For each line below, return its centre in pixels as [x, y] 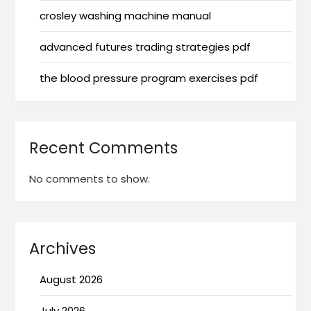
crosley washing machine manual [126, 15]
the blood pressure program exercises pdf [149, 78]
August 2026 [72, 279]
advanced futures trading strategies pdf [145, 47]
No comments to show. [90, 178]
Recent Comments [104, 148]
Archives [63, 248]
